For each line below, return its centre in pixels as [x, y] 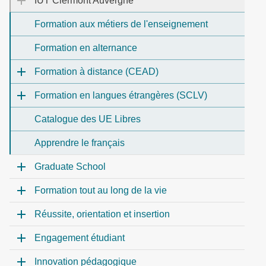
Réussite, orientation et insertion [102, 214]
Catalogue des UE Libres [88, 119]
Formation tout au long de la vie [101, 190]
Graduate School [70, 167]
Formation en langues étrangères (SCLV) [121, 95]
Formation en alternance [86, 48]
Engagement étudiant [80, 238]
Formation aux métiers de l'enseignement [121, 24]
